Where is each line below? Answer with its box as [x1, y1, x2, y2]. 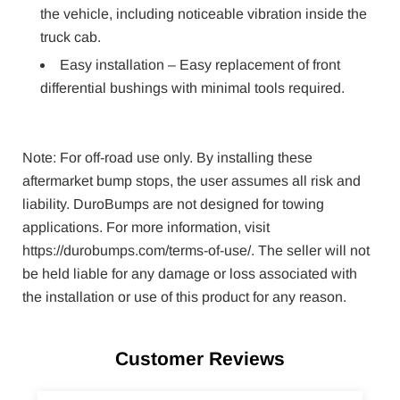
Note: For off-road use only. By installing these [22, 149, 312, 165]
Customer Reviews [115, 348, 285, 370]
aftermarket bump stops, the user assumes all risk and [22, 172, 361, 188]
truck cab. [40, 29, 101, 46]
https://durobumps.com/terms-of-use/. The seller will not [22, 242, 370, 258]
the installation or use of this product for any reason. [22, 288, 346, 304]
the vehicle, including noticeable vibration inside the [40, 6, 367, 22]
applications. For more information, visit [22, 219, 270, 235]
